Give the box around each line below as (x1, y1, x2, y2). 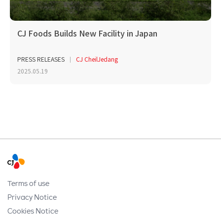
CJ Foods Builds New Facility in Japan (17, 27, 157, 39)
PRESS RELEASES (17, 55, 65, 64)
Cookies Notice (7, 205, 58, 216)
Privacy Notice (7, 191, 57, 202)
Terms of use (7, 178, 49, 188)
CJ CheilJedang (76, 55, 118, 64)
